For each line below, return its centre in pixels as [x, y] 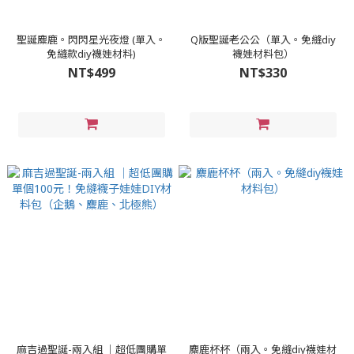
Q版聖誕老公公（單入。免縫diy [263, 40]
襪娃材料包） [263, 54]
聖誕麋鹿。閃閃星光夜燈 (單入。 [91, 40]
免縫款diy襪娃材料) [91, 54]
